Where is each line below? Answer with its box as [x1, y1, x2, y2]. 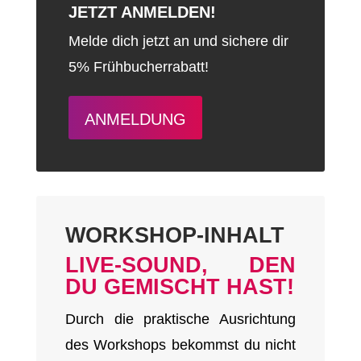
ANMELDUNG [84, 110, 186, 129]
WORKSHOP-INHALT [64, 223, 284, 248]
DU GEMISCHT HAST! [64, 275, 294, 300]
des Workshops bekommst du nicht [64, 337, 297, 354]
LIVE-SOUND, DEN [64, 253, 297, 278]
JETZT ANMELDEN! [68, 3, 216, 22]
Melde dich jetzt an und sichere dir [68, 33, 288, 50]
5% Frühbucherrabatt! [68, 59, 209, 76]
